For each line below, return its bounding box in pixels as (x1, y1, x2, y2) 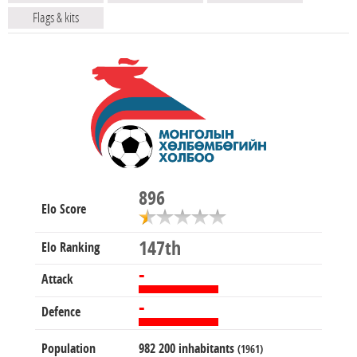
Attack (41, 271, 73, 287)
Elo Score (41, 201, 86, 217)
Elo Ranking (41, 239, 100, 255)
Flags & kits (33, 10, 79, 26)
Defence (41, 304, 80, 320)
